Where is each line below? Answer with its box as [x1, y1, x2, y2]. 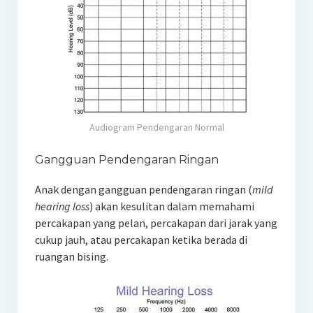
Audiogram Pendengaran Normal [89, 120, 224, 133]
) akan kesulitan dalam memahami [89, 198, 254, 213]
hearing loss [34, 198, 89, 213]
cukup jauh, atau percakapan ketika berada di [34, 232, 247, 247]
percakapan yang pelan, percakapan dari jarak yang [34, 215, 277, 230]
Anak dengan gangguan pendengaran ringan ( [34, 182, 252, 196]
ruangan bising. [34, 249, 108, 263]
